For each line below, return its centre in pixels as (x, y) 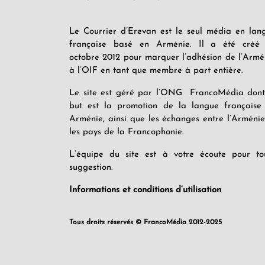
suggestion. (91, 168)
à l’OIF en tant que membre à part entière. (156, 71)
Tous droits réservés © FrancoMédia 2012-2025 (146, 223)
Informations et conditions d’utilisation (145, 190)
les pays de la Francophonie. (130, 132)
